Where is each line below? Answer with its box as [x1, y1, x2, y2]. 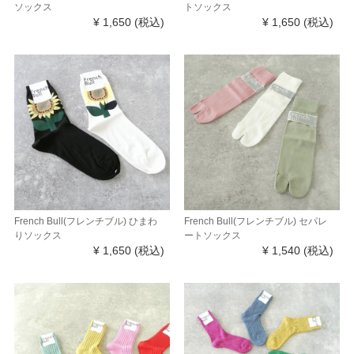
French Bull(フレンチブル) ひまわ [13, 215, 157, 227]
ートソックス [183, 229, 241, 241]
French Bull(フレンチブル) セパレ [183, 215, 327, 227]
